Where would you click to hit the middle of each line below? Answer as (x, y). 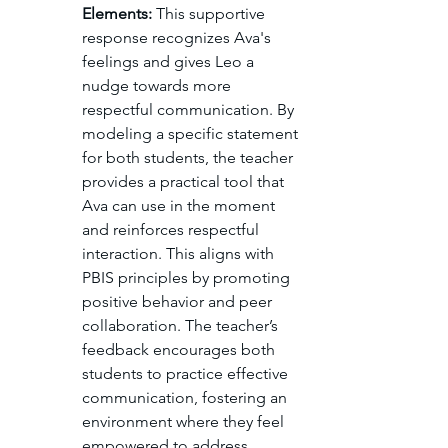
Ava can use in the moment (180, 206)
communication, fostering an (186, 398)
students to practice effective (187, 374)
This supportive (210, 14)
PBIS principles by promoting (188, 278)
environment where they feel (185, 422)
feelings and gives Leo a (170, 62)
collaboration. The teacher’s (182, 326)
